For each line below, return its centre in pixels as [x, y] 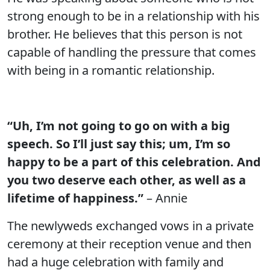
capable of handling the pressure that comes [132, 52]
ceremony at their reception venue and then [129, 244]
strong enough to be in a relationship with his [133, 16]
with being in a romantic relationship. [111, 70]
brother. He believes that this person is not [125, 34]
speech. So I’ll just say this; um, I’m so [119, 144]
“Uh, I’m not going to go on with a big [119, 126]
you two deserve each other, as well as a [127, 180]
